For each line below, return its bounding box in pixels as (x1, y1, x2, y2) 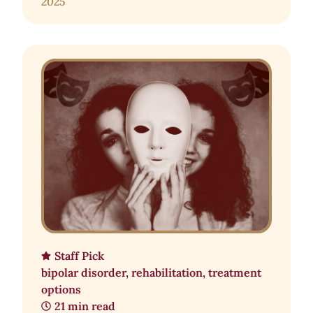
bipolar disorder (41, 265, 126, 279)
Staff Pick (54, 248, 104, 263)
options (41, 282, 81, 296)
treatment (208, 265, 261, 279)
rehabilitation (131, 265, 203, 279)
